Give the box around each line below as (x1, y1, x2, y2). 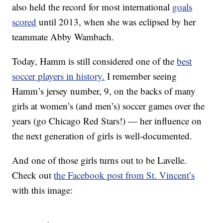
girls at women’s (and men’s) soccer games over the (12, 100, 205, 112)
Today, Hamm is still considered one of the (12, 55, 177, 68)
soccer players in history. (12, 70, 105, 83)
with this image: (12, 184, 73, 197)
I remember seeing (105, 70, 177, 83)
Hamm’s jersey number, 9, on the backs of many (12, 85, 196, 98)
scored (12, 15, 37, 28)
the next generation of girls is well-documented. (12, 129, 193, 142)
